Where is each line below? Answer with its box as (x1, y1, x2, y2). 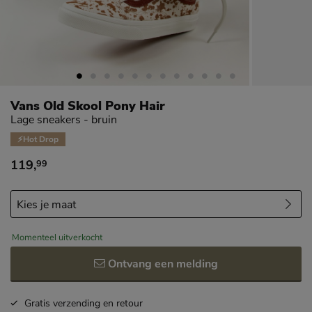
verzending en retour (53, 296, 143, 310)
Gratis (24, 296, 53, 310)
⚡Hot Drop (17, 133, 58, 145)
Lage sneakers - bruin (10, 111, 117, 127)
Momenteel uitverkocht (12, 231, 102, 244)
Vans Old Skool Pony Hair (10, 97, 165, 114)
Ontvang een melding (108, 256, 218, 272)
